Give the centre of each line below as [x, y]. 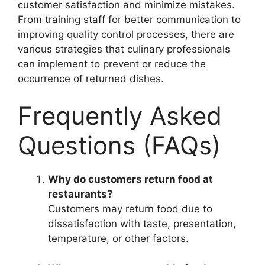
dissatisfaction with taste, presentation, [142, 224]
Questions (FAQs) [119, 145]
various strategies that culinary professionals [124, 49]
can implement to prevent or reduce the [112, 64]
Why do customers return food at [130, 179]
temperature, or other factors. [118, 238]
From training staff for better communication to [129, 19]
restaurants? [80, 194]
